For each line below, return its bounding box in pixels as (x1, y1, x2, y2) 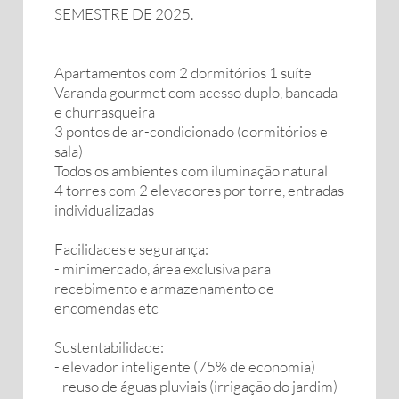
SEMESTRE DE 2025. (54, 4, 193, 23)
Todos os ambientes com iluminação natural (54, 161, 328, 180)
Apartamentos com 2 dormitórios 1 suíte (54, 63, 312, 82)
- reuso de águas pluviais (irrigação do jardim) (54, 377, 338, 395)
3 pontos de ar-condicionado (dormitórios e (54, 122, 328, 141)
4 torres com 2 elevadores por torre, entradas (54, 181, 344, 199)
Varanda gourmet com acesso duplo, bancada (54, 83, 338, 102)
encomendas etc (54, 298, 159, 317)
